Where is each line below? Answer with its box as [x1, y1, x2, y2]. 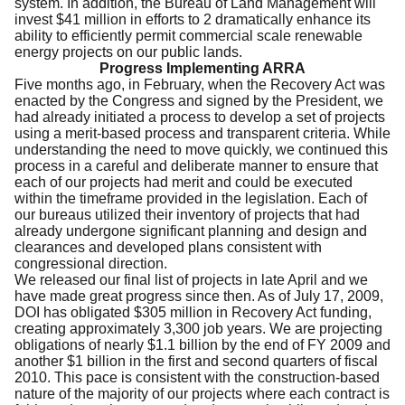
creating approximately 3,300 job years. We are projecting [14, 320, 382, 336]
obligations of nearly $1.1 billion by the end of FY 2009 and [14, 336, 391, 353]
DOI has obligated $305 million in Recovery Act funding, [14, 304, 372, 320]
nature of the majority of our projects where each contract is [14, 385, 390, 401]
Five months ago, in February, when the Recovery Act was [14, 76, 385, 92]
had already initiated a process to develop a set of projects [14, 108, 385, 125]
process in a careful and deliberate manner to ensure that [14, 157, 378, 174]
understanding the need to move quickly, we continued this [14, 141, 388, 157]
